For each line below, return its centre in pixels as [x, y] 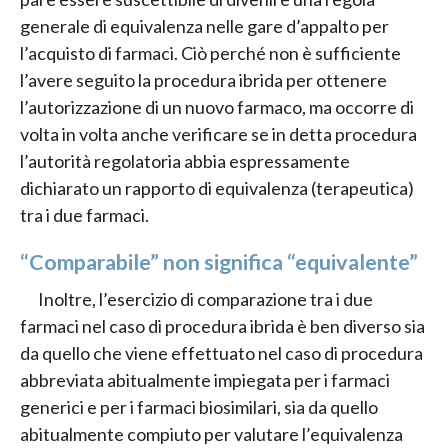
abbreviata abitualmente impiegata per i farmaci [205, 380]
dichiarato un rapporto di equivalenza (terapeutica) [217, 187]
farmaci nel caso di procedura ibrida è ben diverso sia [222, 326]
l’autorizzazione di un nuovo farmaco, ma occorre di [217, 106]
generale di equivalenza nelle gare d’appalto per [204, 25]
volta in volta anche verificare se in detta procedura [218, 133]
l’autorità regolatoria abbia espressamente [185, 160]
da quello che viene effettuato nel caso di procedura [221, 353]
